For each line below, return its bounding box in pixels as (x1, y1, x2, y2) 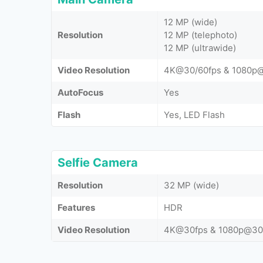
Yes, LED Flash (164, 109, 225, 120)
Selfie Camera (58, 155, 138, 170)
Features (58, 201, 95, 213)
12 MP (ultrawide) (164, 42, 236, 53)
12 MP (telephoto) (164, 29, 237, 41)
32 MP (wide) (164, 179, 219, 191)
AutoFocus (58, 86, 103, 98)
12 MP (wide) (164, 16, 217, 28)
